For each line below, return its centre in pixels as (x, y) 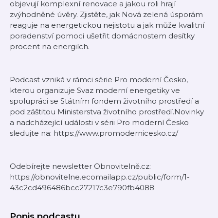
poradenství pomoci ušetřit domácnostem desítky (102, 36)
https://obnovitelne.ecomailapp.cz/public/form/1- (100, 177)
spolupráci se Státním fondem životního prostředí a (104, 101)
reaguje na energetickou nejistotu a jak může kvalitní (107, 25)
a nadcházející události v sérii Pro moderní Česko (99, 122)
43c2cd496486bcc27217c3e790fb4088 (82, 188)
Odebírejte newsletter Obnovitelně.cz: (80, 166)
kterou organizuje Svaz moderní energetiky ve (95, 90)
